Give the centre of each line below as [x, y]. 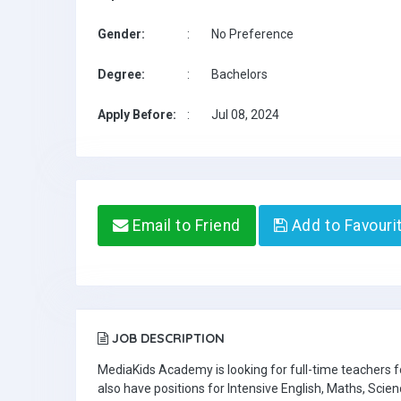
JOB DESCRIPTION [166, 338]
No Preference [252, 34]
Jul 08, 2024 [245, 115]
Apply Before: [137, 115]
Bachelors [239, 74]
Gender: [121, 34]
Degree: [121, 74]
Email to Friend [184, 226]
